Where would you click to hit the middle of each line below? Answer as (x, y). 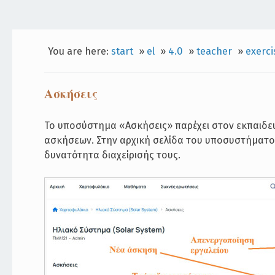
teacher (214, 51)
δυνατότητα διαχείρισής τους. (113, 155)
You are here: (79, 51)
